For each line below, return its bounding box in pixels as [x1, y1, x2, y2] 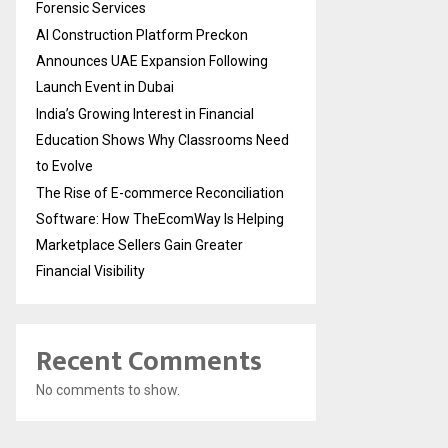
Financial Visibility [36, 262, 145, 279]
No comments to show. [36, 381, 180, 398]
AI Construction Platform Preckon [36, 26, 248, 43]
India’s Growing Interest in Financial [36, 105, 254, 122]
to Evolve [36, 157, 93, 174]
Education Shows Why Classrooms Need [36, 131, 289, 148]
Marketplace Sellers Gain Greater [36, 236, 243, 253]
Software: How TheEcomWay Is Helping [36, 210, 284, 227]
